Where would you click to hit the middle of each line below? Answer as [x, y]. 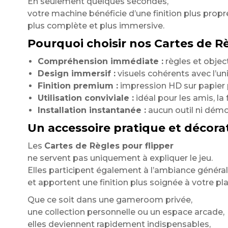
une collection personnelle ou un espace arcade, [126, 212]
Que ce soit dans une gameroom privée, [110, 200]
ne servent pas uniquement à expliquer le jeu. [120, 158]
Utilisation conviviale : [85, 98]
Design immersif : [76, 74]
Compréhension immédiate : [100, 61]
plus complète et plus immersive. [96, 26]
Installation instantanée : [92, 110]
